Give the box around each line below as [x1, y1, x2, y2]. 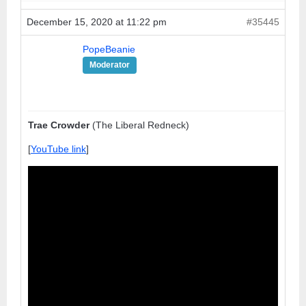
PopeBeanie [83, 43, 135, 55]
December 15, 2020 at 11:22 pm [27, 16, 167, 27]
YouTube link [31, 143, 86, 154]
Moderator [89, 59, 130, 70]
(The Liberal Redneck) [92, 119, 189, 130]
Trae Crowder [28, 119, 92, 130]
